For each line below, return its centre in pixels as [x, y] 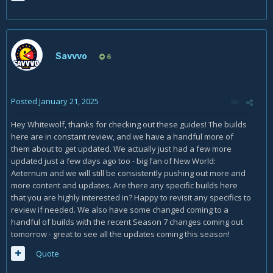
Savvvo [71, 56]
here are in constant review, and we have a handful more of [122, 136]
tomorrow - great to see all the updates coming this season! [120, 234]
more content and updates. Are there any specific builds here [124, 185]
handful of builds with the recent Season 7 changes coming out [127, 222]
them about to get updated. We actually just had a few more [121, 149]
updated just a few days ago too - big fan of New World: [113, 161]
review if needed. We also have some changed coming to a [120, 210]
